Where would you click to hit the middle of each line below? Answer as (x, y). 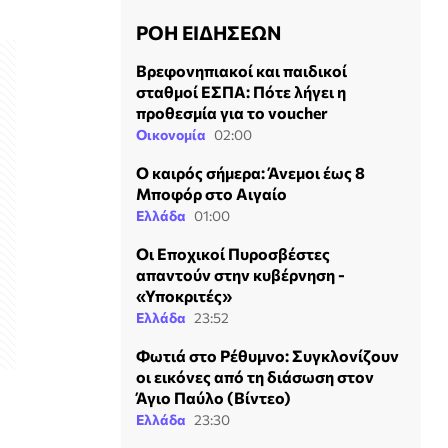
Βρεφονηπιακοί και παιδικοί (241, 70)
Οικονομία (171, 134)
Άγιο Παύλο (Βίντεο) (213, 397)
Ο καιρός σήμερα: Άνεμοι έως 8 (250, 172)
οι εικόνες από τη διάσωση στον (255, 376)
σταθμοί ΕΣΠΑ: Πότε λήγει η (241, 91)
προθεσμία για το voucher (232, 112)
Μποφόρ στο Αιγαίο (211, 193)
